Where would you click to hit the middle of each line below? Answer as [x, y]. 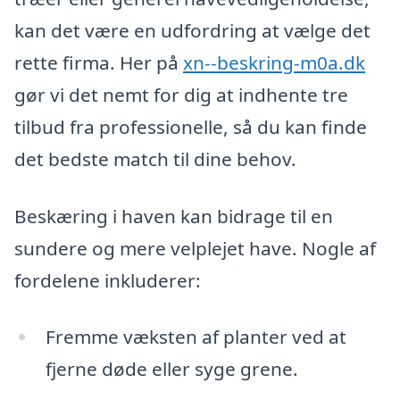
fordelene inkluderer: [108, 280]
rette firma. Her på [99, 63]
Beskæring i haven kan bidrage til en [174, 216]
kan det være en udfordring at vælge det [192, 31]
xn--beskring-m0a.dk [274, 63]
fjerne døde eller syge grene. [171, 369]
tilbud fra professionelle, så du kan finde [191, 127]
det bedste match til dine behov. [155, 159]
